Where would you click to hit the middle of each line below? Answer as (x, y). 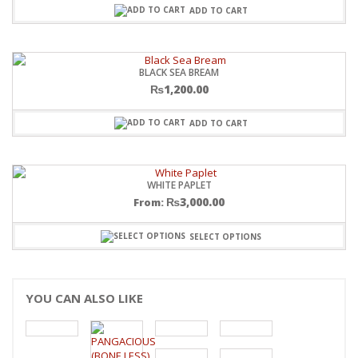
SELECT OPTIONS (225, 236)
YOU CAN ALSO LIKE (84, 298)
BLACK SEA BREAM (179, 72)
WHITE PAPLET (179, 185)
